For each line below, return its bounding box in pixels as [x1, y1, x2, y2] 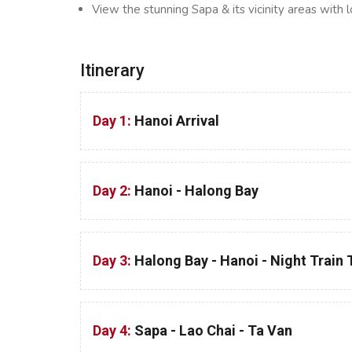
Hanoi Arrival [134, 112, 219, 129]
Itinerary [80, 60, 145, 80]
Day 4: [93, 322, 134, 339]
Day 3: [93, 252, 134, 269]
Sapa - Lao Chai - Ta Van [134, 322, 292, 339]
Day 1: [93, 112, 134, 129]
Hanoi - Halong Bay [134, 182, 258, 199]
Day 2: [93, 182, 134, 199]
